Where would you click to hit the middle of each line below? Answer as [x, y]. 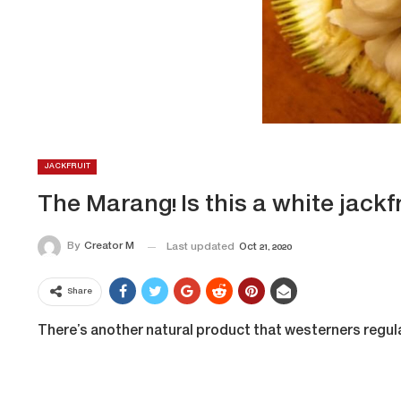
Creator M [109, 247]
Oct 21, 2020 [265, 248]
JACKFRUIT [67, 166]
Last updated [202, 248]
